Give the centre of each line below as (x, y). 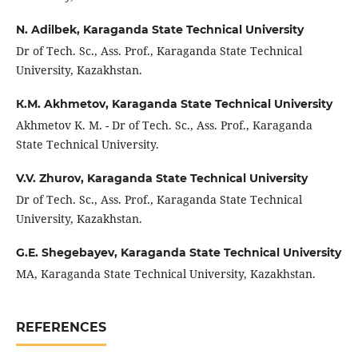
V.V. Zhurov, (51, 179)
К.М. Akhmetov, (64, 104)
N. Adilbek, (49, 30)
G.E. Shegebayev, (68, 253)
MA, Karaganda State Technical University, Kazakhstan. (167, 274)
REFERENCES (61, 328)
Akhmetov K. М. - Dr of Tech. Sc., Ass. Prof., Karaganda (164, 125)
